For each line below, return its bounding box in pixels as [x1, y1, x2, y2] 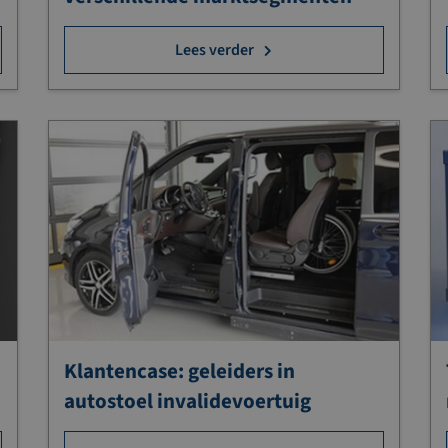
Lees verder [175, 38, 255, 61]
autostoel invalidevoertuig [64, 386, 312, 417]
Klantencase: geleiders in [64, 356, 296, 387]
